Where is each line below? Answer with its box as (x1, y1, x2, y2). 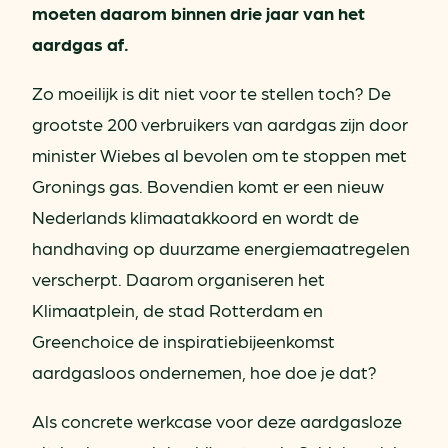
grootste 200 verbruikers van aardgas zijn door (32, 112, 408, 134)
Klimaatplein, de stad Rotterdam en (32, 298, 323, 320)
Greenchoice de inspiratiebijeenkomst (32, 329, 335, 351)
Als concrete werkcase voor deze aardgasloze (32, 409, 402, 431)
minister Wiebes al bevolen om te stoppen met (32, 143, 407, 165)
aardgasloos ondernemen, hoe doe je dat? (32, 360, 377, 382)
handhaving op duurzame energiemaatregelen (32, 236, 410, 258)
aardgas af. (32, 32, 129, 54)
